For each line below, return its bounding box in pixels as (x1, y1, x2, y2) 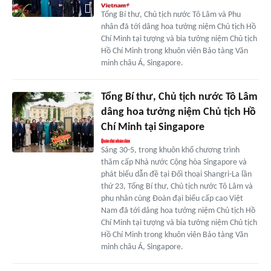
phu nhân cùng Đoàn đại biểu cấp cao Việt (100, 194, 243, 203)
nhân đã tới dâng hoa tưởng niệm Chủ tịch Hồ (100, 22, 256, 31)
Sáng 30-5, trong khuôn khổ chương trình (100, 145, 240, 155)
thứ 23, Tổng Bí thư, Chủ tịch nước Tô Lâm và (100, 181, 253, 191)
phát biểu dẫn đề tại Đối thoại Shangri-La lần (100, 169, 252, 179)
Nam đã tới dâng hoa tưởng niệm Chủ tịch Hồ (100, 206, 255, 215)
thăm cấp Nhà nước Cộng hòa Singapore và (100, 157, 247, 167)
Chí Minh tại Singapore (100, 121, 204, 133)
